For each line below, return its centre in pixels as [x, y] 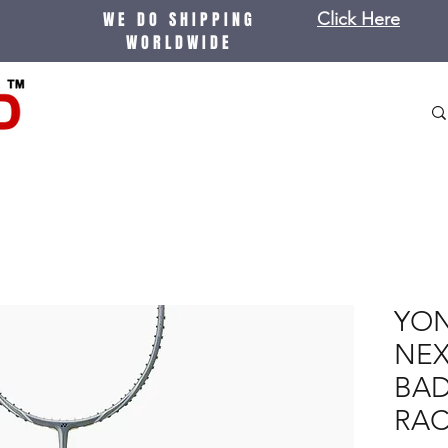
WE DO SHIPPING [179, 19]
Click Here [358, 19]
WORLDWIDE [179, 42]
